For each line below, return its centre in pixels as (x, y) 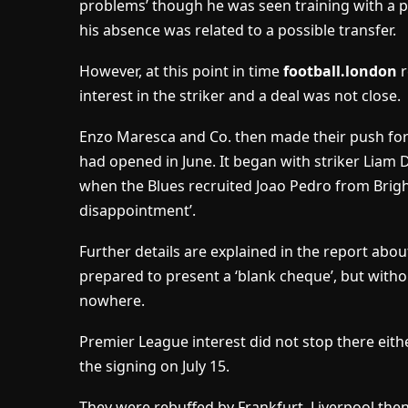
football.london (340, 71)
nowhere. (112, 301)
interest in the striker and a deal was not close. (240, 96)
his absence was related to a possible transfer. (237, 31)
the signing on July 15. (154, 367)
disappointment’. (137, 211)
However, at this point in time (181, 71)
